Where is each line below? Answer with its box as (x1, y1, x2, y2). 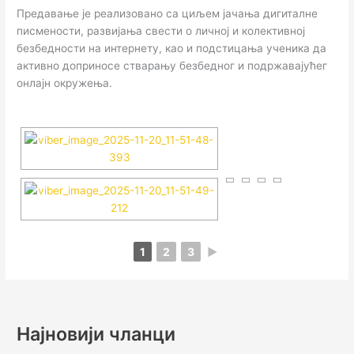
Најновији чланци (17, 322, 176, 346)
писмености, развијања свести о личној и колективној (17, 24, 306, 37)
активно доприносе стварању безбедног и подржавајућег (17, 58, 328, 72)
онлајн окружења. (17, 76, 113, 89)
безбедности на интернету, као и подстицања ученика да (17, 41, 327, 55)
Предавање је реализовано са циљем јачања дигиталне (17, 6, 318, 20)
